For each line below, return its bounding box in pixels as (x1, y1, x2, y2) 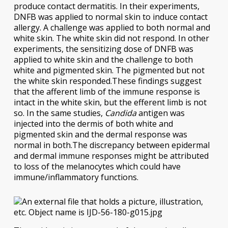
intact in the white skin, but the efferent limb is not (13, 96, 207, 108)
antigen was (136, 107, 185, 119)
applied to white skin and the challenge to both (13, 53, 193, 65)
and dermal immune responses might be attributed (13, 150, 209, 161)
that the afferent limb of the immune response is (13, 85, 200, 97)
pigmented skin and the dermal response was (13, 128, 187, 140)
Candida (104, 107, 136, 119)
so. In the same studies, (13, 107, 105, 119)
